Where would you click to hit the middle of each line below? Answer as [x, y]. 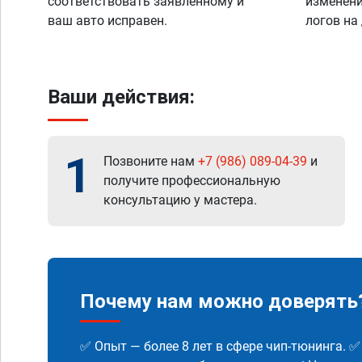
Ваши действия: [121, 97]
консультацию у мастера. [180, 200]
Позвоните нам [151, 161]
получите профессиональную [192, 181]
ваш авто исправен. [107, 21]
